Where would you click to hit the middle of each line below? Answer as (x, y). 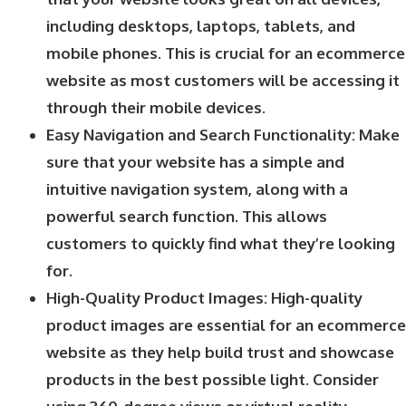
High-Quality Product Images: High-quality (204, 297)
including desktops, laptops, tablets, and (201, 25)
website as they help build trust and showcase (220, 352)
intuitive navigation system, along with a (197, 188)
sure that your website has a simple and (195, 161)
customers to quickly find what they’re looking (221, 243)
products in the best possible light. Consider (213, 379)
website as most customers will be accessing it (223, 80)
